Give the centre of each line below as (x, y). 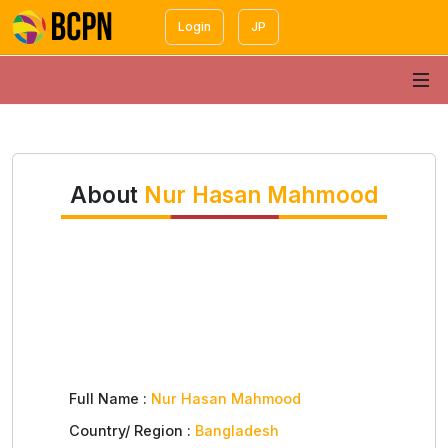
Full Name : (110, 398)
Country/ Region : (132, 430)
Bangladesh (237, 430)
